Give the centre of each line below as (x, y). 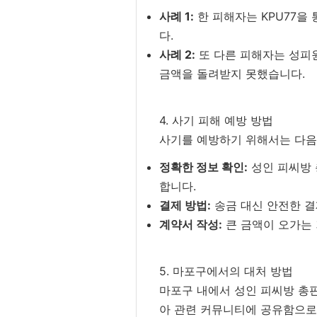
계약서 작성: (191, 224)
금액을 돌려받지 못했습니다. (232, 74)
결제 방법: (185, 205)
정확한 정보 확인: (203, 167)
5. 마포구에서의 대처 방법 (226, 271)
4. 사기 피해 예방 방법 (216, 120)
